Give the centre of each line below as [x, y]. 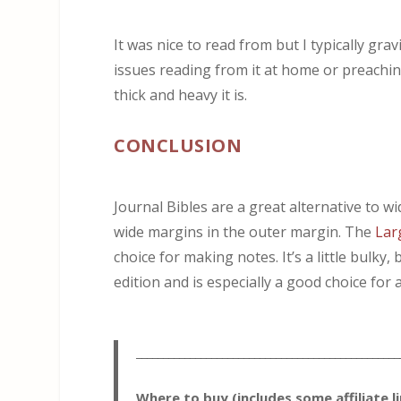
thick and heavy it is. [181, 94]
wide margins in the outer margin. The [245, 232]
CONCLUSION [178, 146]
